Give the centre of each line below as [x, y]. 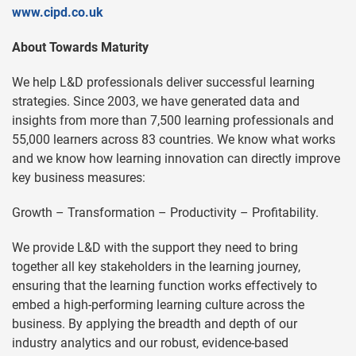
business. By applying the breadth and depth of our [155, 323]
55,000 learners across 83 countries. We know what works [174, 139]
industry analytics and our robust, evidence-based [150, 342]
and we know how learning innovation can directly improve [176, 158]
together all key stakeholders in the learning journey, [156, 266]
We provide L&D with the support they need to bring [155, 247]
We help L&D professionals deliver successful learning [163, 82]
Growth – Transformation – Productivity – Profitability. [165, 212]
